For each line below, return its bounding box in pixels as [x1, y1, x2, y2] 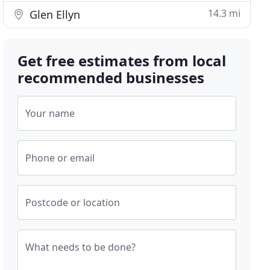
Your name [25, 107, 75, 120]
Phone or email [25, 151, 95, 165]
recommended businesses [17, 67, 205, 87]
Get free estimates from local [17, 51, 227, 71]
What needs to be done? [25, 240, 136, 254]
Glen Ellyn [27, 7, 81, 22]
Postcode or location [25, 196, 121, 209]
